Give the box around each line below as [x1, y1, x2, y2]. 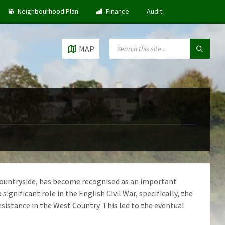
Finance [106, 7, 129, 16]
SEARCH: [109, 38, 136, 47]
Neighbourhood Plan [18, 7, 78, 16]
